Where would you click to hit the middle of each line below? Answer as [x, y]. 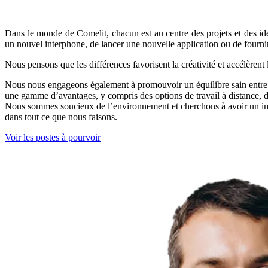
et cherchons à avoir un [215, 106]
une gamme [28, 95]
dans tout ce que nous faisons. [61, 117]
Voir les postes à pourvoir [53, 137]
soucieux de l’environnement [115, 106]
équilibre [213, 84]
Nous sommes [33, 106]
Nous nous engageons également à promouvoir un [100, 84]
